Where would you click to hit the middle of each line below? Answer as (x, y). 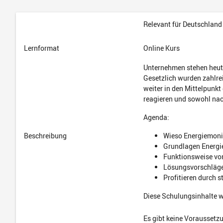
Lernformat (42, 48)
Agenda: (156, 117)
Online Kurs (162, 48)
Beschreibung (45, 136)
